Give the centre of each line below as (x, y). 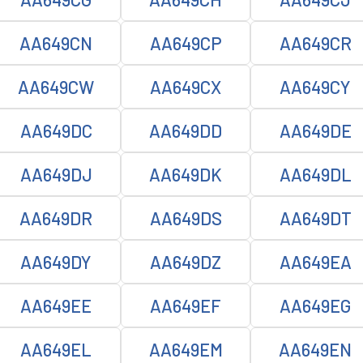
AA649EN (315, 349)
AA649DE (315, 130)
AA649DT (315, 218)
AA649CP (186, 43)
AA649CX (186, 87)
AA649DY (56, 262)
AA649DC (56, 130)
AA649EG (315, 305)
